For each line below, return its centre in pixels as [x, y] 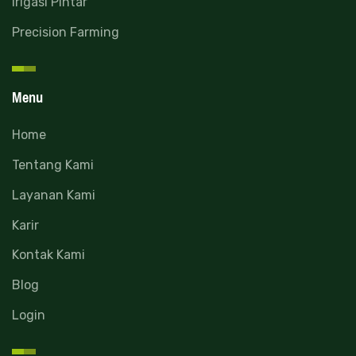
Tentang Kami [53, 165]
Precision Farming [66, 33]
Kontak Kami [48, 255]
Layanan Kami [54, 195]
